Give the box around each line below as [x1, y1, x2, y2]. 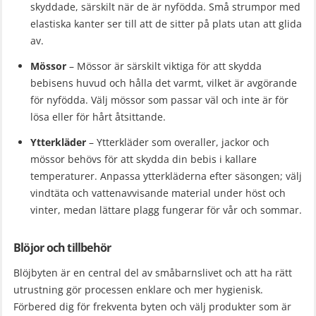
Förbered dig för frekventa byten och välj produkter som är [13, 299, 291, 313]
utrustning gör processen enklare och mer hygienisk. [13, 282, 263, 296]
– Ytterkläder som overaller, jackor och [86, 135, 269, 149]
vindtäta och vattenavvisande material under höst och [30, 186, 286, 200]
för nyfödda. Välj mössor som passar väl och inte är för [30, 92, 288, 107]
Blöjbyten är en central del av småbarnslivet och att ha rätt [13, 265, 292, 279]
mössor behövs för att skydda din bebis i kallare [30, 152, 257, 166]
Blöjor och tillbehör [13, 239, 111, 255]
